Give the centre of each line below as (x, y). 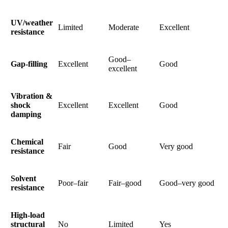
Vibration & (32, 96)
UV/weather (32, 22)
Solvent (23, 178)
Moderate (124, 27)
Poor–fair (73, 183)
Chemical (27, 141)
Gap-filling (29, 64)
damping (26, 114)
